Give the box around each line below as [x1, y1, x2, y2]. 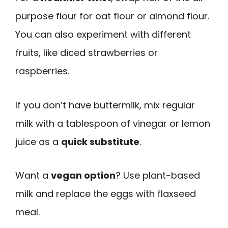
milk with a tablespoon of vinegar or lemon [15, 117, 210, 130]
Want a [15, 169, 51, 182]
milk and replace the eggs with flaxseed [15, 187, 196, 201]
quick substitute [61, 135, 139, 148]
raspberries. [15, 65, 69, 78]
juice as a [15, 135, 61, 148]
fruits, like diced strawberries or [15, 46, 158, 60]
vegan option [51, 169, 116, 182]
